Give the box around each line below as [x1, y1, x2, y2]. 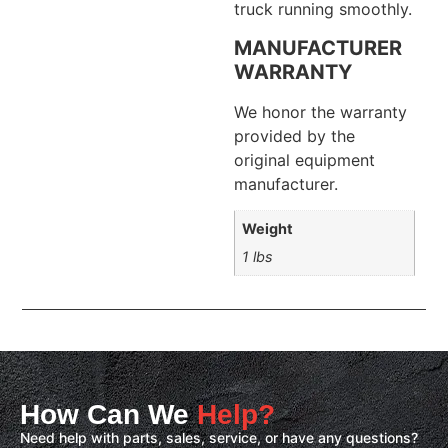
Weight [242, 220, 294, 238]
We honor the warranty [234, 101, 407, 122]
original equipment [234, 149, 375, 170]
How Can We [20, 398, 197, 430]
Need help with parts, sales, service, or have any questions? [20, 428, 418, 446]
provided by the [234, 125, 355, 146]
